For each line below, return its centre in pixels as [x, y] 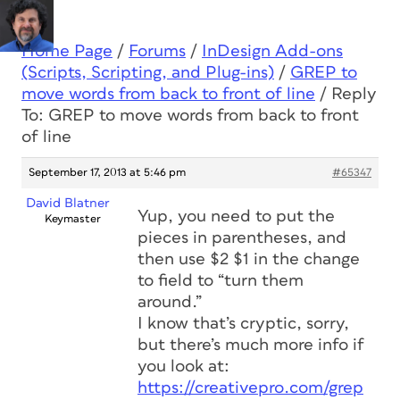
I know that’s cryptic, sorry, [243, 324]
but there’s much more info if [251, 345]
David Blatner [67, 203]
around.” [170, 302]
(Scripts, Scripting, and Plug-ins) [148, 73]
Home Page [67, 51]
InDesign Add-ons [272, 51]
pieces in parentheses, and [242, 238]
